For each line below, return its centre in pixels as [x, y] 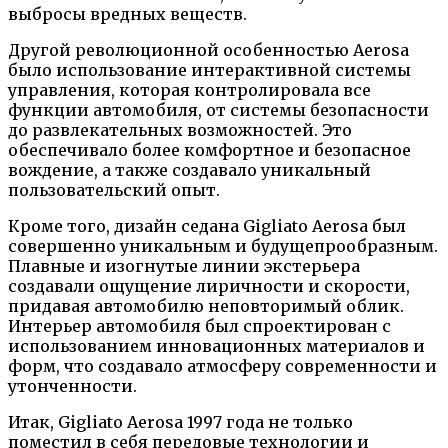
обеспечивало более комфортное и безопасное [209, 150]
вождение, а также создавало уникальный [189, 170]
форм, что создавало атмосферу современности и [222, 366]
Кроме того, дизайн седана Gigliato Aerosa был [207, 226]
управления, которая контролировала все [189, 90]
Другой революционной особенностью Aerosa [208, 50]
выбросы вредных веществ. [127, 14]
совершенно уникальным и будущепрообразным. [223, 246]
